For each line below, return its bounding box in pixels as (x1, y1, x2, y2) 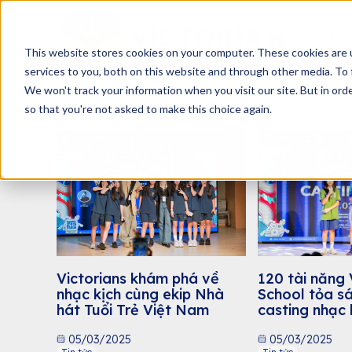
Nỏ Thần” (258, 316, 324, 335)
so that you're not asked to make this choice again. (24, 101, 272, 115)
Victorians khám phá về (57, 269, 219, 288)
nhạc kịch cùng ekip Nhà (57, 284, 224, 303)
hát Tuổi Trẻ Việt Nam (57, 300, 209, 319)
